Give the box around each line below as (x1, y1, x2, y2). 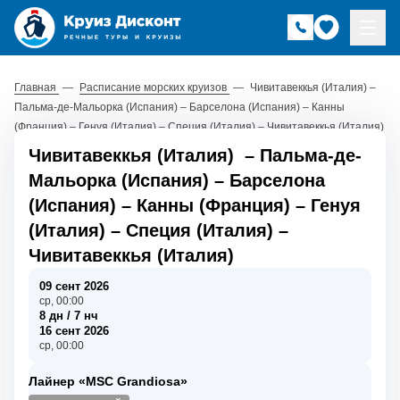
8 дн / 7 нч (39, 308, 98, 322)
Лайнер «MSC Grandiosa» (29, 373, 187, 388)
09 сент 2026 (39, 279, 109, 293)
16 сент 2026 (39, 323, 109, 337)
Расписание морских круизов (79, 80, 229, 94)
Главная (14, 80, 59, 94)
